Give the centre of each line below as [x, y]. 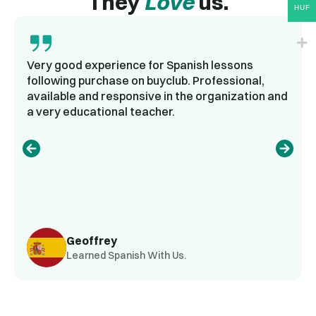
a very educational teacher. [101, 112]
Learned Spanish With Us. [126, 255]
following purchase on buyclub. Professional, [146, 81]
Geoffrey [92, 240]
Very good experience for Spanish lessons [140, 65]
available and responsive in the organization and [157, 96]
